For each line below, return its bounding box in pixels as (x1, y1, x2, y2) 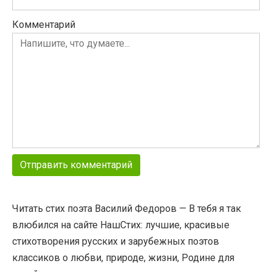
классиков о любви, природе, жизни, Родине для (12, 252, 234, 263)
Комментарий (12, 19, 75, 30)
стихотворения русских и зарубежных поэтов (12, 236, 219, 247)
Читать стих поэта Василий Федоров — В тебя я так (12, 203, 241, 214)
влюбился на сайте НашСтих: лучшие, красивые (12, 219, 229, 231)
